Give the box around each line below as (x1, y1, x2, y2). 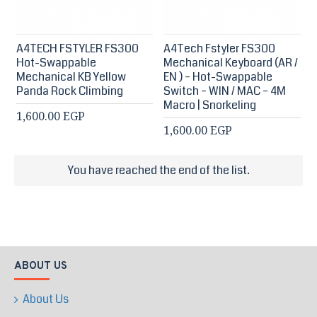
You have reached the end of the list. (67, 161, 250, 178)
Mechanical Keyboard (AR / (163, 54, 299, 71)
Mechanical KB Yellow (16, 69, 126, 86)
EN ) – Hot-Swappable (163, 69, 273, 86)
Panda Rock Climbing (16, 83, 123, 100)
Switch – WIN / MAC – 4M (163, 83, 287, 100)
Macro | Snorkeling (163, 97, 257, 114)
